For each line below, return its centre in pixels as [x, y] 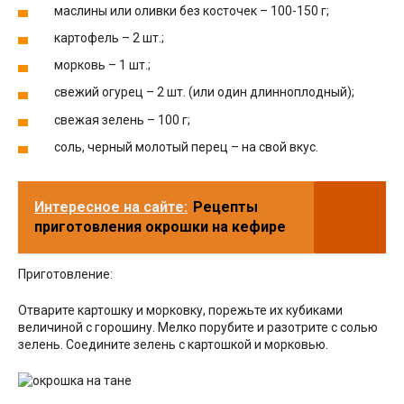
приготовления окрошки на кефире [160, 226]
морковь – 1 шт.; [102, 65]
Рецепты [225, 207]
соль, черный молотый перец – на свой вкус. [186, 147]
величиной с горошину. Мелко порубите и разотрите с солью [198, 327]
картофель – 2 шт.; [109, 38]
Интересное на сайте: [111, 207]
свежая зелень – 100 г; [122, 119]
